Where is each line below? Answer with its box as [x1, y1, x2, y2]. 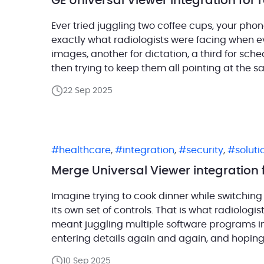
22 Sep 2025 [63, 86, 113, 95]
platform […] [51, 247, 108, 258]
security [186, 145, 223, 155]
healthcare [59, 145, 111, 155]
